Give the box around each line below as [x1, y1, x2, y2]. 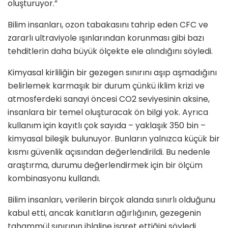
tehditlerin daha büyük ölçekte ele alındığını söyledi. [8, 45, 213, 58]
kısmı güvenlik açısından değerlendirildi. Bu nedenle [8, 146, 210, 158]
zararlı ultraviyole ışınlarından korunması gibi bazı [8, 32, 204, 44]
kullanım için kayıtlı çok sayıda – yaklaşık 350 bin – [8, 120, 206, 132]
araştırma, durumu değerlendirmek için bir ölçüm [8, 159, 203, 172]
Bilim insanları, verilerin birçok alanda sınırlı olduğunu [8, 194, 215, 206]
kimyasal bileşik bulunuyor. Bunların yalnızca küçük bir [8, 133, 220, 145]
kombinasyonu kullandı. [8, 173, 100, 185]
